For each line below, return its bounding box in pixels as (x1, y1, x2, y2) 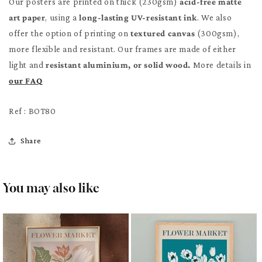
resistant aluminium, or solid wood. (46, 60, 193, 70)
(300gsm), (195, 28, 240, 38)
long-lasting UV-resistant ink (79, 12, 197, 22)
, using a (45, 12, 80, 22)
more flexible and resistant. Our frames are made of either (9, 44, 236, 54)
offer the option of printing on (9, 28, 131, 38)
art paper (9, 12, 46, 22)
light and (9, 60, 46, 70)
